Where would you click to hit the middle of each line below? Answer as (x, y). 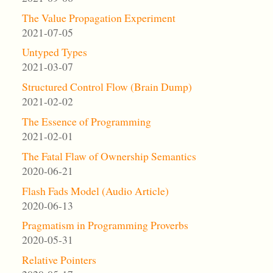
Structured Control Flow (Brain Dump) (107, 87)
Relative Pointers (59, 260)
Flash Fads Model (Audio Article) (95, 190)
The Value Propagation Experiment (98, 17)
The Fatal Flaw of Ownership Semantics (109, 156)
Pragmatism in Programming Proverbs (105, 225)
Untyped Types (54, 52)
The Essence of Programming (86, 122)
